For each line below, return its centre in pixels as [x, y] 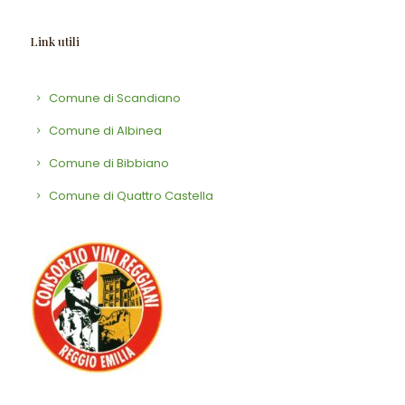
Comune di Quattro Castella [130, 196]
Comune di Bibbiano [108, 163]
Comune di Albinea [104, 131]
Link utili [55, 41]
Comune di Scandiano [114, 98]
